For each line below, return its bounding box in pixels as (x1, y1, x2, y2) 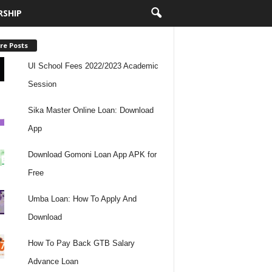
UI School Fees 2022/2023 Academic (28, 61, 159, 70)
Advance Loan (28, 256, 79, 266)
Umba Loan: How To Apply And (28, 194, 137, 203)
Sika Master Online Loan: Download (28, 105, 154, 115)
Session (28, 79, 57, 89)
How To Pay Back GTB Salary (28, 238, 135, 248)
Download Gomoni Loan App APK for (28, 149, 157, 159)
